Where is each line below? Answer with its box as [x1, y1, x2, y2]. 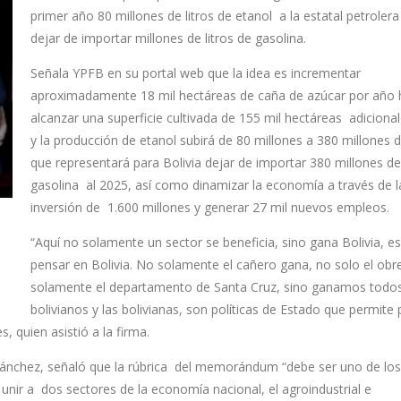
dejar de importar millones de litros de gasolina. [30, 30, 306, 47]
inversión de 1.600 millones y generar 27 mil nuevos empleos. [30, 199, 389, 217]
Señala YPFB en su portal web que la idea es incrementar [30, 64, 361, 82]
